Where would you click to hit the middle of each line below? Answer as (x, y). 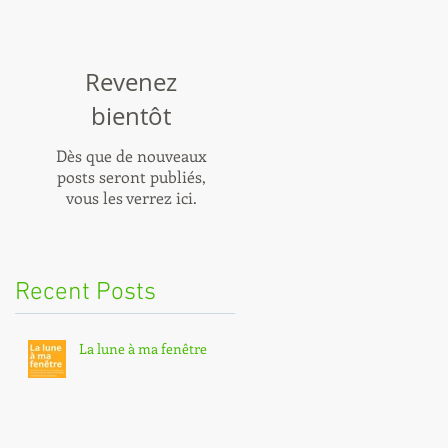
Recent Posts (85, 293)
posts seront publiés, (131, 177)
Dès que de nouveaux (131, 156)
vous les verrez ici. (131, 198)
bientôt (131, 116)
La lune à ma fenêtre (143, 349)
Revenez (131, 82)
